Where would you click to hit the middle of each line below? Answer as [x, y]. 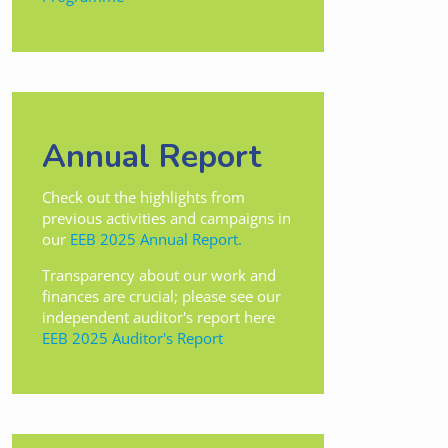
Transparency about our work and [159, 274]
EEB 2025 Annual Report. [154, 238]
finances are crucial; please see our [161, 295]
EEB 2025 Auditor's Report [132, 337]
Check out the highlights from [143, 196]
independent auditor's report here [158, 316]
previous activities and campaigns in [166, 217]
